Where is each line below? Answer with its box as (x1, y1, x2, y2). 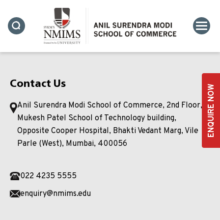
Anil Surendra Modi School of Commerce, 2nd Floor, (17, 100, 203, 110)
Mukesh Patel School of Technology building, (17, 113, 177, 123)
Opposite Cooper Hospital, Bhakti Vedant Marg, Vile (17, 126, 199, 136)
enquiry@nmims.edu (20, 189, 91, 199)
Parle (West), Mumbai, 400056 (17, 138, 128, 149)
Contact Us (10, 73, 66, 92)
